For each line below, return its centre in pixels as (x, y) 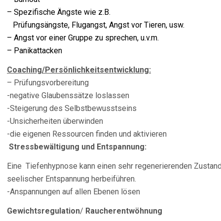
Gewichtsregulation (43, 211)
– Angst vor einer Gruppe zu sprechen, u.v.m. (84, 38)
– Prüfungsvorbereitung (48, 83)
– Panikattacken (35, 51)
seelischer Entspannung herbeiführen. (72, 179)
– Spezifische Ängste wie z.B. (59, 12)
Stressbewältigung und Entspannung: (78, 147)
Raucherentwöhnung (124, 211)
